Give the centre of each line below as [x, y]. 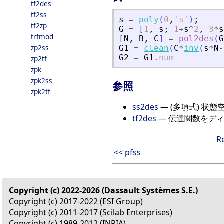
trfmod [42, 37]
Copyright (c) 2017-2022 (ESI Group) [76, 201]
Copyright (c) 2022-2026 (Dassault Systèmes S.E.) [103, 190]
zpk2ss [42, 81]
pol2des [196, 39]
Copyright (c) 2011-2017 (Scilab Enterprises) [91, 212]
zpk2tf [41, 92]
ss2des [145, 107]
